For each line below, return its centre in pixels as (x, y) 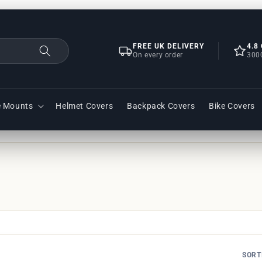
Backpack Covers (161, 106)
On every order (158, 55)
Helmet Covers (85, 106)
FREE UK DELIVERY (169, 46)
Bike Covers (232, 106)
